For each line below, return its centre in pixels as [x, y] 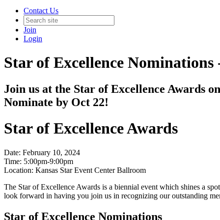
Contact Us [41, 11]
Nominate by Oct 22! [56, 102]
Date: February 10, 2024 [42, 152]
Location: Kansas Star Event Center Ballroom [75, 170]
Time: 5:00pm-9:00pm [39, 161]
